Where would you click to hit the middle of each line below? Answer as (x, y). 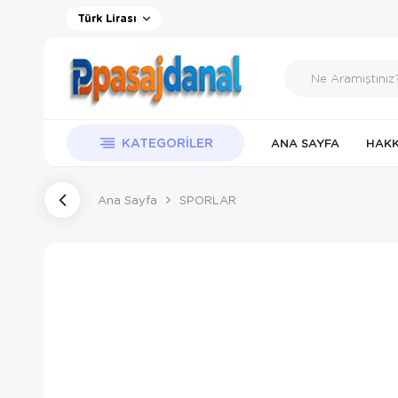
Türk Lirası (107, 18)
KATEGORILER (167, 143)
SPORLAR (208, 199)
